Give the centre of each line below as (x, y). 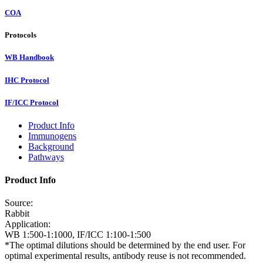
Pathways (46, 157)
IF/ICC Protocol (32, 102)
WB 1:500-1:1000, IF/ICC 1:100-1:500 (78, 235)
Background (51, 146)
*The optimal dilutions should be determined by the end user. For (125, 245)
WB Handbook (29, 58)
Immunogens (52, 136)
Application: (28, 224)
